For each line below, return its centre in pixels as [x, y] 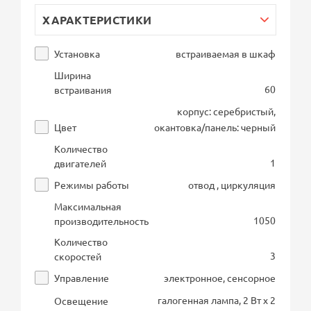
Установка [77, 53]
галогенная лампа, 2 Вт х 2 [217, 300]
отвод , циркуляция [232, 184]
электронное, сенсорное [220, 277]
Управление [82, 277]
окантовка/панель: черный [215, 127]
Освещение [82, 300]
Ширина [73, 75]
